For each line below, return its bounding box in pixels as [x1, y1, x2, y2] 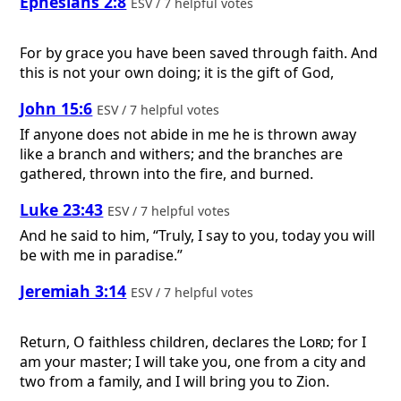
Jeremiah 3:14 [20, 280, 127, 303]
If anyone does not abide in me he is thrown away [20, 124, 357, 144]
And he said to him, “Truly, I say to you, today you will [20, 225, 376, 245]
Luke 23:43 [20, 199, 104, 221]
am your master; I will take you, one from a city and [20, 352, 367, 372]
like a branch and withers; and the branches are [20, 143, 344, 164]
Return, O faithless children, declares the [20, 332, 300, 353]
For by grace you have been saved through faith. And [20, 42, 379, 63]
